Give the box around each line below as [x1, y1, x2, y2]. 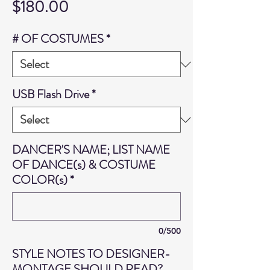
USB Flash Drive [12, 86, 89, 103]
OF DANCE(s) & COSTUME [12, 156, 155, 174]
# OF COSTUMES [12, 30, 104, 48]
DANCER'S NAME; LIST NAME [12, 141, 170, 159]
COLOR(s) [12, 171, 67, 189]
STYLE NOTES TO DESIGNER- [12, 245, 171, 263]
